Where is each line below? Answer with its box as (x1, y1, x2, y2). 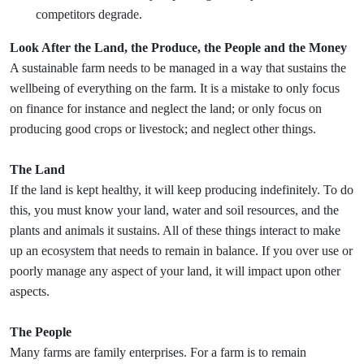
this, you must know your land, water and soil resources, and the (10, 203, 339, 217)
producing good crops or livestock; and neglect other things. (10, 122, 316, 136)
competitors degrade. (36, 7, 145, 21)
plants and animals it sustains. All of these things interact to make (10, 223, 340, 237)
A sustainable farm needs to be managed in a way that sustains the (10, 61, 346, 75)
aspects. (10, 284, 50, 298)
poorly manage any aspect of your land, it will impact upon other (10, 264, 340, 278)
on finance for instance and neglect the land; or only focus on (10, 102, 322, 115)
